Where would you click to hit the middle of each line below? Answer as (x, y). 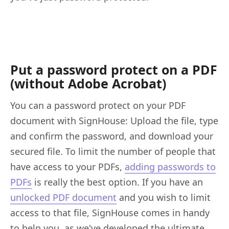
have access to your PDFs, (67, 166)
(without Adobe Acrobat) (88, 83)
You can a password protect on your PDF (98, 105)
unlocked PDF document (63, 197)
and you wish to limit (164, 197)
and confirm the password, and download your (112, 136)
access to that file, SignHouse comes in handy (110, 212)
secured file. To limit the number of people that (113, 151)
